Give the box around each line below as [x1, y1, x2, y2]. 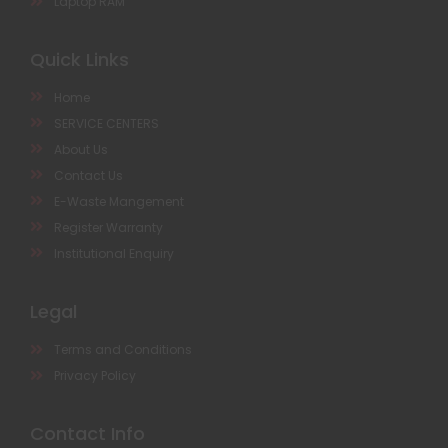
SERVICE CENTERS [53, 114, 159, 132]
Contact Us [53, 166, 123, 184]
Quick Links [30, 46, 129, 72]
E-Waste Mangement [53, 192, 184, 210]
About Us [53, 140, 108, 158]
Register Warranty [53, 218, 163, 236]
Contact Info [30, 420, 145, 446]
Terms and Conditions [53, 340, 192, 358]
